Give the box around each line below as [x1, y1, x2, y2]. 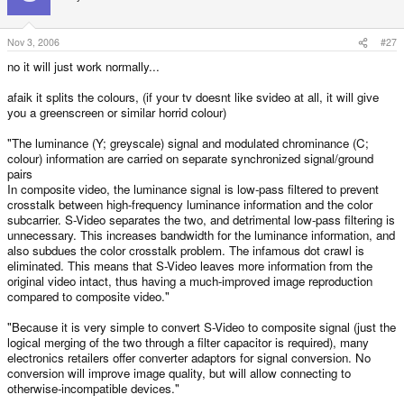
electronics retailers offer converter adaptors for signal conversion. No [7, 349, 371, 367]
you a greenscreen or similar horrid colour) [7, 104, 226, 122]
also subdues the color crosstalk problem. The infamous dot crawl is [7, 242, 364, 260]
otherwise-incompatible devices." [7, 380, 179, 398]
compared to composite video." [7, 288, 170, 306]
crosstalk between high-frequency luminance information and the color [7, 196, 372, 214]
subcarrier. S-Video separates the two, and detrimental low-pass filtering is [7, 211, 395, 229]
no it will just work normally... [7, 58, 160, 76]
